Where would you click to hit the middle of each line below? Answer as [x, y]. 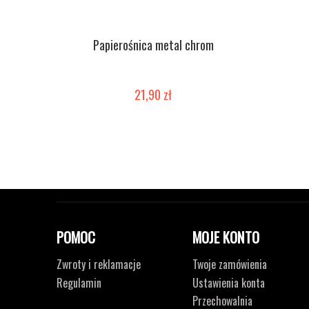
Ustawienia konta [228, 282]
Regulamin [79, 282]
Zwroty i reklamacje [99, 265]
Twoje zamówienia [229, 265]
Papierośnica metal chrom [153, 45]
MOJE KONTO [226, 238]
